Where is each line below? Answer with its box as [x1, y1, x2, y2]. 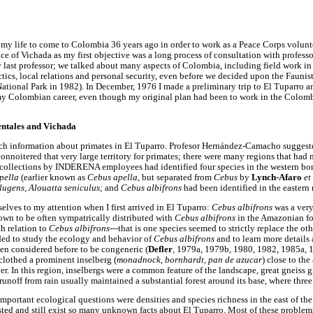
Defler [148, 244, 173, 254]
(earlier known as [21, 172, 87, 182]
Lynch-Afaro [252, 172, 304, 182]
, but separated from [138, 172, 214, 182]
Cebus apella [87, 172, 138, 182]
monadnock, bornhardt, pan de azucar [117, 254, 262, 265]
